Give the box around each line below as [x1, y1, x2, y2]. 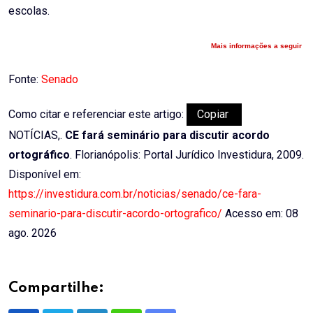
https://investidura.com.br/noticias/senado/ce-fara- [8, 187, 261, 201]
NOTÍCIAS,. [8, 129, 65, 143]
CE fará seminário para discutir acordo [65, 129, 270, 143]
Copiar [197, 108, 231, 122]
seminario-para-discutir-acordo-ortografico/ [8, 207, 222, 221]
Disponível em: [8, 168, 81, 182]
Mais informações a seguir [210, 42, 302, 50]
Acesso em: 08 [222, 207, 298, 221]
